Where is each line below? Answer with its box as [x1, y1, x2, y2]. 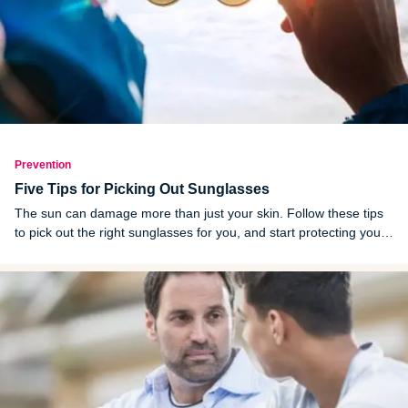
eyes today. [15, 243, 80, 259]
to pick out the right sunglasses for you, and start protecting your [15, 224, 385, 240]
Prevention [15, 158, 71, 171]
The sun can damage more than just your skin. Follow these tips [15, 205, 383, 220]
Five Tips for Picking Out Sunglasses [15, 180, 270, 197]
